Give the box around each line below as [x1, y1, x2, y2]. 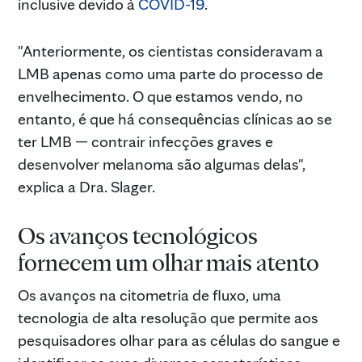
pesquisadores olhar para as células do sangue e [18, 330, 340, 350]
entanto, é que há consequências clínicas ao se [18, 108, 332, 128]
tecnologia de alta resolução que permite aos [18, 307, 318, 327]
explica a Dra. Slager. [18, 176, 155, 196]
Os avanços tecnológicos [18, 220, 258, 250]
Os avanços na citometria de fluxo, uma [18, 284, 281, 305]
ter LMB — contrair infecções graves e [18, 131, 273, 151]
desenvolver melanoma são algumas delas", [18, 154, 305, 174]
